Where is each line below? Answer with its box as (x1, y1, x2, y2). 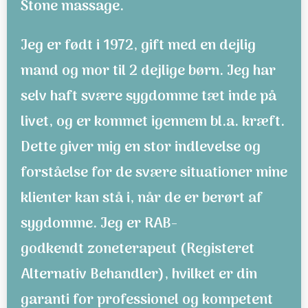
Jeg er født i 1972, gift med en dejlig (21, 34, 256, 58)
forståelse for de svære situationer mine (21, 161, 287, 185)
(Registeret (180, 237, 254, 261)
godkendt (21, 237, 87, 261)
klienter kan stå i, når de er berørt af (21, 186, 263, 210)
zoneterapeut (87, 237, 180, 261)
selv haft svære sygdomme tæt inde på (21, 85, 276, 109)
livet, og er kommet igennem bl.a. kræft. (21, 110, 285, 134)
